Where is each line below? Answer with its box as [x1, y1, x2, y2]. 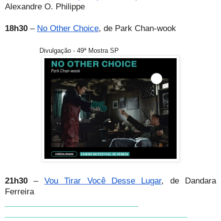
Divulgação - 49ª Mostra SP [39, 47, 119, 55]
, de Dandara [161, 176, 216, 186]
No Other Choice [37, 23, 99, 34]
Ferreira [5, 186, 34, 197]
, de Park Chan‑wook [99, 23, 176, 34]
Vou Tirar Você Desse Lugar [44, 176, 162, 186]
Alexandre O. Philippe [5, 1, 85, 12]
